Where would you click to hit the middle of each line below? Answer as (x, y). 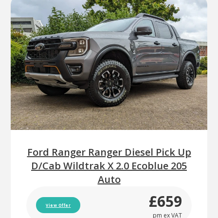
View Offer (58, 205)
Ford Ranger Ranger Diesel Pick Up (109, 152)
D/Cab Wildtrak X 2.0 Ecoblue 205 (109, 165)
